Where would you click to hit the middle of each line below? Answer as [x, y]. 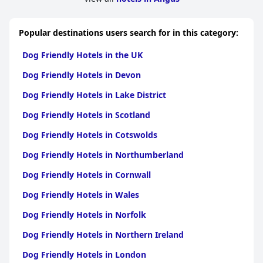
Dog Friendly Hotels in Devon [82, 75]
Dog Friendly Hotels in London [84, 254]
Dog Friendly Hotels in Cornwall [87, 175]
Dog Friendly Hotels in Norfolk [84, 215]
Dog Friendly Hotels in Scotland [86, 115]
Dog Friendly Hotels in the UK [82, 55]
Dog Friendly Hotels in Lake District [94, 95]
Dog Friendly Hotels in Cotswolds [90, 135]
